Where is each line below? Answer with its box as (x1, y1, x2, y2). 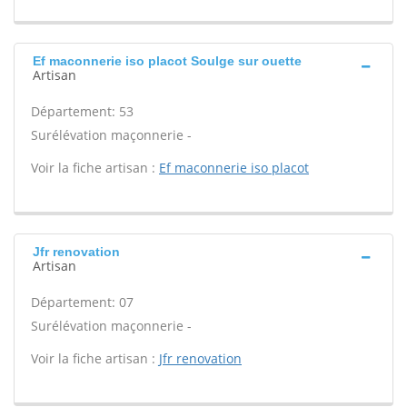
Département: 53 (31, 103, 134, 120)
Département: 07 (31, 293, 134, 311)
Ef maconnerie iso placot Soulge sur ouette (33, 54, 302, 68)
